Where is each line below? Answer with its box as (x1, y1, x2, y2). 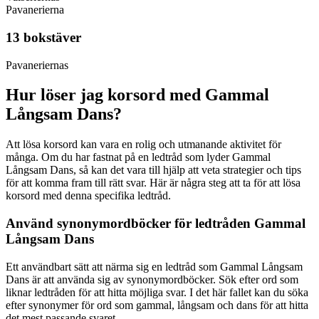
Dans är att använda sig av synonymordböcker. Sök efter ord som (6, 273, 298, 286)
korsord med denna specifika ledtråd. (6, 189, 171, 202)
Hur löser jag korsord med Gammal (6, 85, 269, 105)
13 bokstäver (6, 29, 81, 45)
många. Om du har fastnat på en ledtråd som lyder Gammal (6, 151, 271, 164)
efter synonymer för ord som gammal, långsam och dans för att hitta (6, 298, 308, 311)
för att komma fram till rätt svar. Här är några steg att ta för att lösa (6, 177, 300, 189)
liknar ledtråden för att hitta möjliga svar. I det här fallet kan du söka (6, 286, 308, 298)
